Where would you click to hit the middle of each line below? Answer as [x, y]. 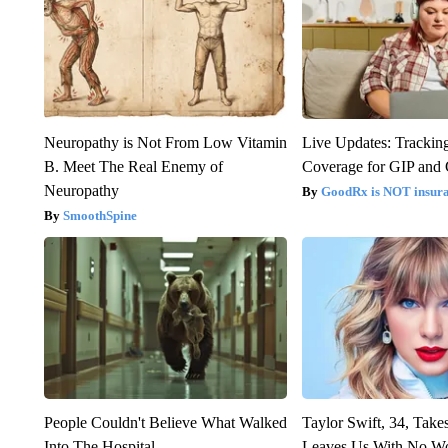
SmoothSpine [99, 216]
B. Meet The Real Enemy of [133, 167]
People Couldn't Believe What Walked [165, 423]
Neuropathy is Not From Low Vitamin [165, 143]
